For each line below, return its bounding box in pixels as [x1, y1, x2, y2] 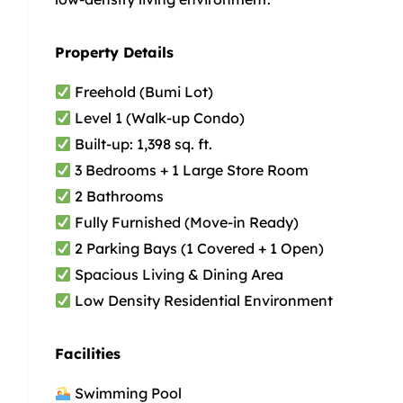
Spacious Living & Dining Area [71, 265, 284, 284]
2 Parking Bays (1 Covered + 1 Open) [71, 239, 325, 258]
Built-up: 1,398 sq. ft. [71, 135, 213, 154]
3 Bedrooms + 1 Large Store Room [71, 161, 309, 180]
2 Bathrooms [71, 187, 165, 206]
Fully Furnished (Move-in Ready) [71, 213, 300, 232]
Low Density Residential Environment [71, 291, 334, 310]
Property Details [55, 43, 174, 62]
